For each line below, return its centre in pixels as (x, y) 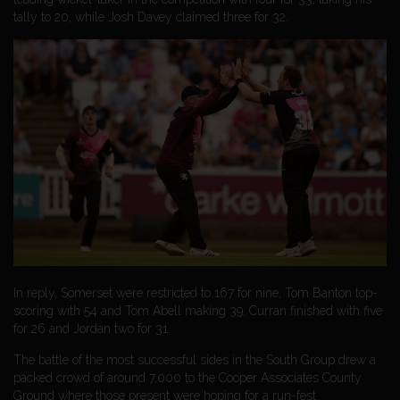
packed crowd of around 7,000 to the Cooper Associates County (187, 377)
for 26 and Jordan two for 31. (92, 328)
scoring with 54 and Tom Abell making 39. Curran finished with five (198, 310)
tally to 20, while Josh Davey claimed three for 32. (151, 17)
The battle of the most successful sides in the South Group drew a (195, 359)
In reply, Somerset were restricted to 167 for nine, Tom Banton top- (196, 292)
